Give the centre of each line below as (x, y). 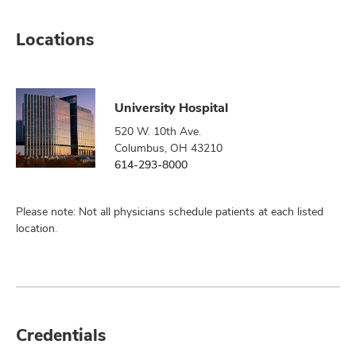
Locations (55, 39)
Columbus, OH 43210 (168, 148)
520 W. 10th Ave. (158, 131)
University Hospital (171, 108)
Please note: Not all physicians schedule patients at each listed (170, 211)
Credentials (61, 335)
